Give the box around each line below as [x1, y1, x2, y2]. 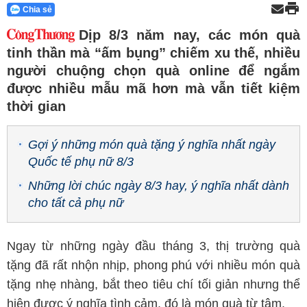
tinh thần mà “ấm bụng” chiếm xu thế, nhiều [7, 45, 300, 60]
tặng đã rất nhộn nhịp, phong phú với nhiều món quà [7, 258, 300, 272]
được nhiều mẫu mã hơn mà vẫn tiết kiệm [7, 81, 300, 96]
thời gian [7, 99, 66, 114]
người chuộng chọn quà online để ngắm [7, 63, 300, 78]
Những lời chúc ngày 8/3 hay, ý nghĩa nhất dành [28, 179, 289, 193]
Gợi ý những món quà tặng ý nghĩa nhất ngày [28, 138, 275, 151]
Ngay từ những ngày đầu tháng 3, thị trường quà [7, 239, 300, 253]
